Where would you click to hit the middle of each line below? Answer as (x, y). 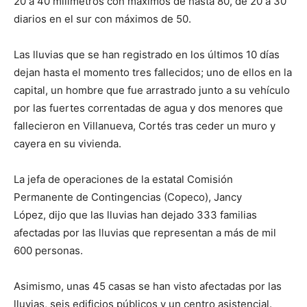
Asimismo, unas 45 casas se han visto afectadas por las (148, 286)
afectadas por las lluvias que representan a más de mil (145, 233)
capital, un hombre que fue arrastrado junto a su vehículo (152, 90)
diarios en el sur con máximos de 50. (102, 19)
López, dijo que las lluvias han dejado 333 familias (135, 215)
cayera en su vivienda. (67, 144)
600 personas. (48, 250)
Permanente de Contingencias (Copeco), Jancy (128, 197)
